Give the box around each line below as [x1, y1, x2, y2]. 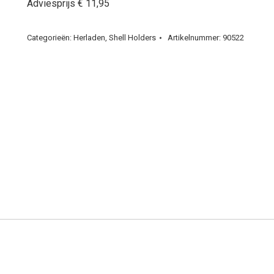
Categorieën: [27, 33, 73, 42]
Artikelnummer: [168, 33, 223, 42]
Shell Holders [109, 33, 156, 42]
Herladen [73, 33, 105, 42]
